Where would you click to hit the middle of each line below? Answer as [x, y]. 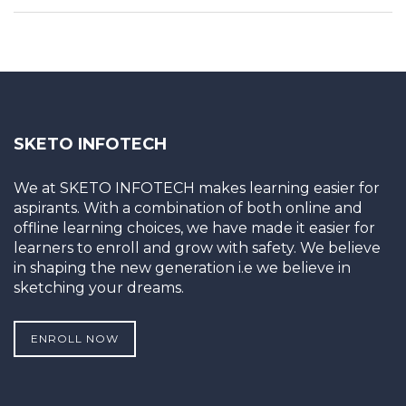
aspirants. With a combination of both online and [188, 208]
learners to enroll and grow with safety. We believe [197, 248]
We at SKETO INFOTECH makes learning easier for [197, 188]
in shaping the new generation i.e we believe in [182, 268]
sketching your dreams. [99, 288]
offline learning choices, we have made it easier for [194, 228]
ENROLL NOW [75, 339]
